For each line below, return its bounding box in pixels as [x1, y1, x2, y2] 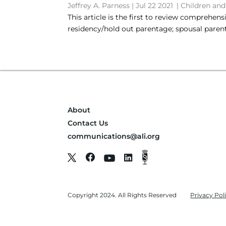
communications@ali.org [68, 132, 160, 141]
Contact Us [68, 119, 108, 128]
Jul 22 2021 [136, 1, 174, 10]
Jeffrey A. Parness [68, 1, 130, 10]
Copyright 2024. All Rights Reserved [68, 191, 177, 199]
